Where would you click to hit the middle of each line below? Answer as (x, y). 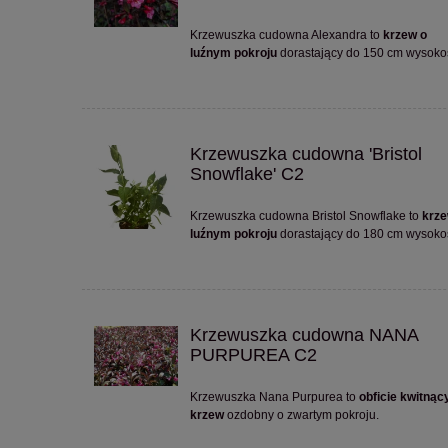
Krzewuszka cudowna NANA (304, 335)
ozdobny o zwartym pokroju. (302, 415)
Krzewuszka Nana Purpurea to (275, 397)
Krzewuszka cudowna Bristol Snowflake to (306, 216)
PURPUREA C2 (254, 355)
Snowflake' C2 (247, 174)
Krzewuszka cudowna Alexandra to (287, 35)
